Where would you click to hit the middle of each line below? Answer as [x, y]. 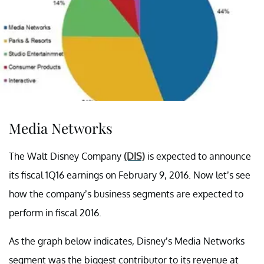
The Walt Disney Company [66, 156]
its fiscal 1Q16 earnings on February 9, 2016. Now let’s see [130, 175]
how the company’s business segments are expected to [126, 194]
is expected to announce [198, 156]
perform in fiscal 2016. [55, 212]
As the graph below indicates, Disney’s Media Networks [127, 241]
